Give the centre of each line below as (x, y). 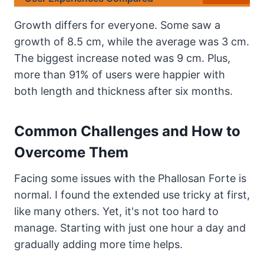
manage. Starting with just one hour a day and (130, 227)
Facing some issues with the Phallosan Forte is (130, 178)
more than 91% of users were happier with (120, 74)
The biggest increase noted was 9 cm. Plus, (122, 58)
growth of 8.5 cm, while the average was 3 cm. (132, 41)
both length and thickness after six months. (123, 91)
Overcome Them (71, 152)
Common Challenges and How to (127, 131)
